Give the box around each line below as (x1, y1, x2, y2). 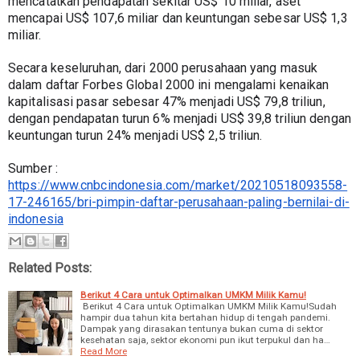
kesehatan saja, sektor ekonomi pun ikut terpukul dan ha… (80, 334, 330, 346)
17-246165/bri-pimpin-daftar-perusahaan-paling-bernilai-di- (8, 194, 350, 210)
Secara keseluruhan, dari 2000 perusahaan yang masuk (8, 59, 318, 76)
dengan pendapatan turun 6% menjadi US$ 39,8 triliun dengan (8, 110, 351, 126)
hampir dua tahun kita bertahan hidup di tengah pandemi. (80, 312, 330, 324)
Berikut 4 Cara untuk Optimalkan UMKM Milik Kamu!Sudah (80, 301, 337, 313)
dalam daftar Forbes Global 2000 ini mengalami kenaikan (8, 76, 329, 92)
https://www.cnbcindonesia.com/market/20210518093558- (8, 177, 348, 193)
